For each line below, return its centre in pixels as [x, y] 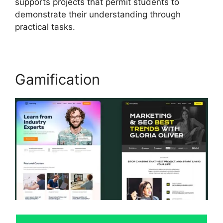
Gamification [57, 80]
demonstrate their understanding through [98, 15]
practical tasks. [45, 27]
